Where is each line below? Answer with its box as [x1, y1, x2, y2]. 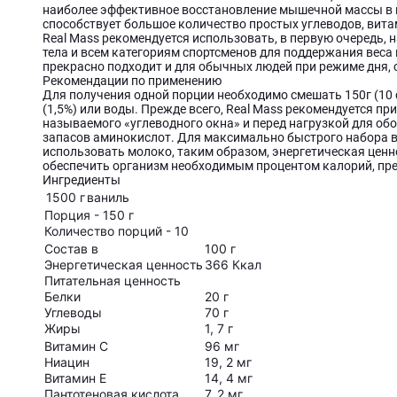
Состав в [44, 241, 98, 257]
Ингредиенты [43, 173, 121, 188]
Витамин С [44, 339, 108, 354]
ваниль [87, 190, 129, 206]
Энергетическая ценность [44, 257, 203, 273]
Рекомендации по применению [43, 74, 222, 89]
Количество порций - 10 [44, 223, 189, 239]
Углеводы [44, 305, 102, 321]
